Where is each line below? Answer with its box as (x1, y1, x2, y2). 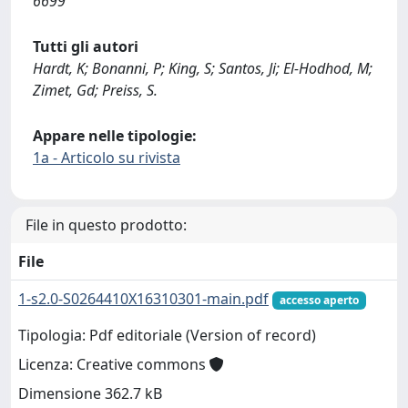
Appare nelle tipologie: (33, 126, 197, 146)
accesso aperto (279, 292, 359, 308)
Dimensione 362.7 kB (18, 383, 162, 404)
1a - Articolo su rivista (33, 148, 180, 168)
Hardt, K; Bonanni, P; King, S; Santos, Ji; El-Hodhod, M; (33, 58, 372, 78)
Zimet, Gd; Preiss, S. (33, 80, 158, 100)
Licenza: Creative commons (18, 354, 209, 375)
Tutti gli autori (33, 36, 138, 56)
